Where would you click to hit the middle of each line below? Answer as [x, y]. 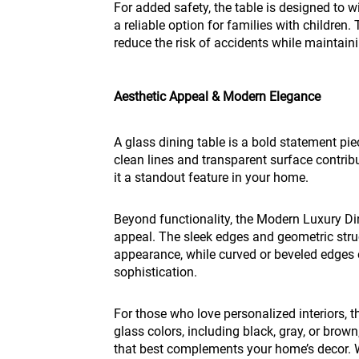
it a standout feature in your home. [211, 177]
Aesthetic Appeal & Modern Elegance [217, 97]
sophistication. [155, 272]
